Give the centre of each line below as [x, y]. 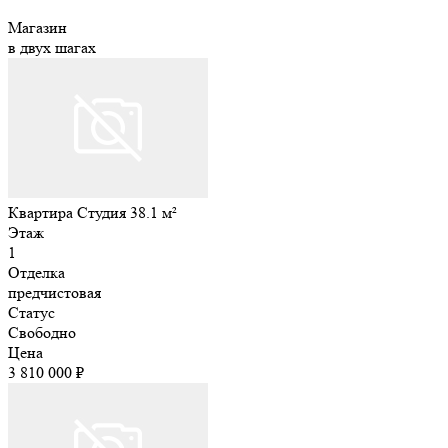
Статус [31, 312]
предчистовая [54, 292]
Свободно [42, 332]
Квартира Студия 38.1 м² [92, 212]
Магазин [37, 27]
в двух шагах [52, 47]
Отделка [36, 272]
